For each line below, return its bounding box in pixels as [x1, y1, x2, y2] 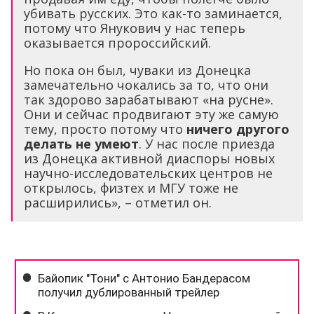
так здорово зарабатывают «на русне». [24, 91, 273, 109]
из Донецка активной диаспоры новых [24, 150, 275, 168]
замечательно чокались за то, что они [24, 76, 268, 94]
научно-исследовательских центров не [24, 165, 273, 182]
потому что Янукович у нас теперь [24, 20, 245, 37]
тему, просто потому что [24, 121, 186, 138]
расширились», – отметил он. [24, 194, 212, 212]
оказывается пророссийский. [24, 34, 211, 52]
